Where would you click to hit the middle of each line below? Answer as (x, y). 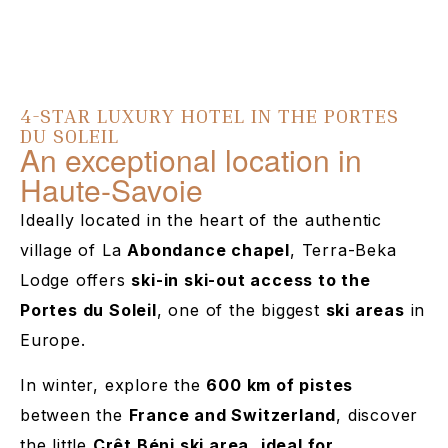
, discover (377, 414)
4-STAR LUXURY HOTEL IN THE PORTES (209, 115)
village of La (74, 250)
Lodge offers (76, 280)
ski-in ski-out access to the (251, 280)
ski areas (365, 310)
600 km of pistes (280, 384)
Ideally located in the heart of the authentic (201, 220)
